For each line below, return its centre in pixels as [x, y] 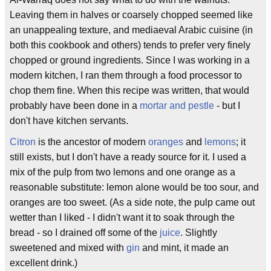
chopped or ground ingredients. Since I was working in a [130, 60]
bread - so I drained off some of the [85, 233]
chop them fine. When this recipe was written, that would [129, 90]
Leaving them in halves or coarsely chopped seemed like [131, 15]
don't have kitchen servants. [69, 121]
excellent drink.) [44, 263]
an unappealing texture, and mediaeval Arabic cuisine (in [131, 30]
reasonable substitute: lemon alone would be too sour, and [134, 187]
